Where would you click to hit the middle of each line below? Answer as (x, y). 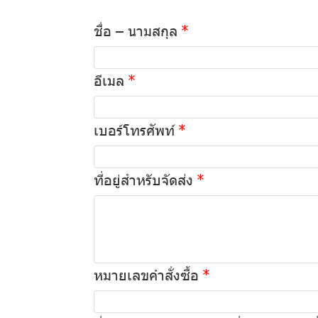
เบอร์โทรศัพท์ (134, 129)
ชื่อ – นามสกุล (136, 29)
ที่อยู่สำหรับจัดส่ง (143, 179)
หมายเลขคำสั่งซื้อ (146, 274)
